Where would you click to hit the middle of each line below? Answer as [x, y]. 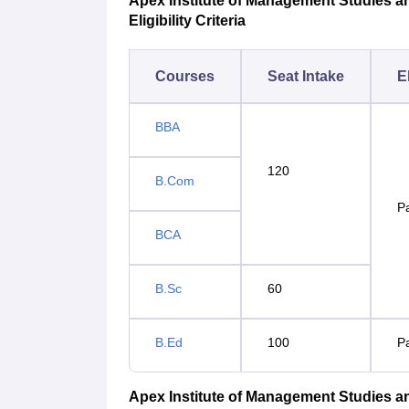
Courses [185, 77]
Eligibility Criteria [187, 21]
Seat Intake [306, 77]
